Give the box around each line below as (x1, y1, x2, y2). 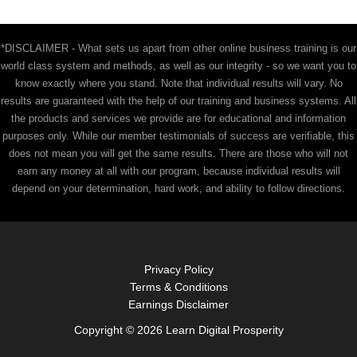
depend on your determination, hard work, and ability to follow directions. (12, 182, 345, 195)
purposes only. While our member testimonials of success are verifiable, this (2, 130, 355, 143)
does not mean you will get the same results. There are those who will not (9, 147, 348, 160)
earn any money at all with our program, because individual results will (17, 165, 340, 178)
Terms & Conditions (129, 281, 228, 294)
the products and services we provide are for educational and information (11, 112, 346, 125)
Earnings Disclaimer (128, 299, 229, 312)
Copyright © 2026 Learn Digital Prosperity (73, 324, 284, 337)
